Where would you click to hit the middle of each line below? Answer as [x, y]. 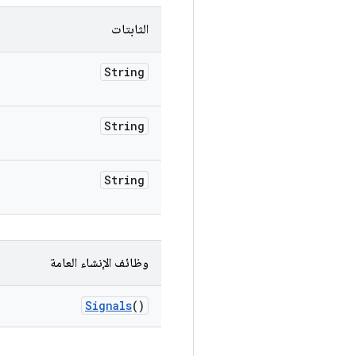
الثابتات [130, 29]
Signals [108, 306]
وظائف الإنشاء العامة [99, 263]
